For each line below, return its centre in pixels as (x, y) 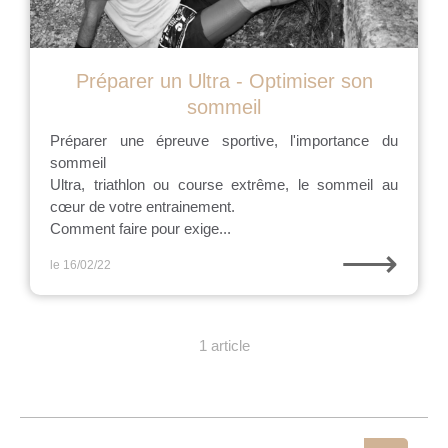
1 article (224, 345)
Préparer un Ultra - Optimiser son (224, 81)
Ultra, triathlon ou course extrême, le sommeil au (224, 184)
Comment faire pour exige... (140, 228)
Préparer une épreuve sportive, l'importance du (224, 140)
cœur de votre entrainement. (142, 206)
